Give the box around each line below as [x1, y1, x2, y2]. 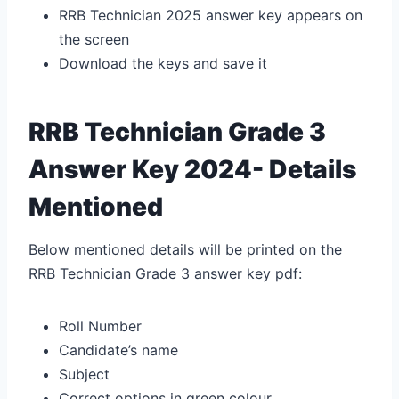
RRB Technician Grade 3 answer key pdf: [28, 264, 302, 282]
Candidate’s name [59, 340, 178, 359]
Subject [59, 364, 110, 383]
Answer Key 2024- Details [28, 153, 356, 184]
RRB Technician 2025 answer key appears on [59, 5, 362, 24]
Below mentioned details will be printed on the [28, 240, 342, 258]
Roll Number [59, 316, 146, 335]
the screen [59, 29, 129, 48]
